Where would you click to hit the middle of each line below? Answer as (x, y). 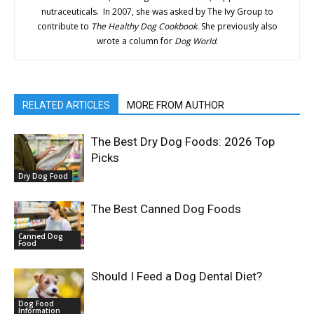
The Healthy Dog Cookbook (144, 27)
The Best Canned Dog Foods (166, 209)
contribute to (64, 27)
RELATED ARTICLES (66, 105)
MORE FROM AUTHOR (176, 105)
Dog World (195, 41)
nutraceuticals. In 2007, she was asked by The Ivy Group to (157, 12)
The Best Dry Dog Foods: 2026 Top (183, 142)
